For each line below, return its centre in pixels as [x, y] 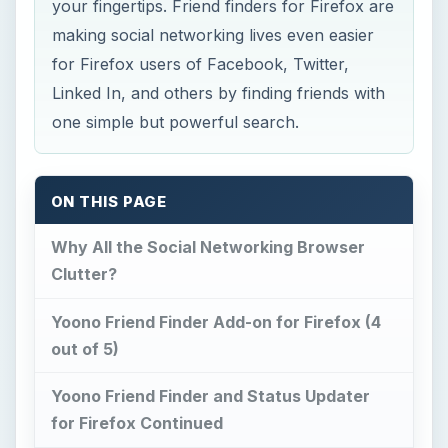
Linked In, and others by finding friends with [219, 92]
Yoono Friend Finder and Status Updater [210, 396]
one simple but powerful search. [176, 121]
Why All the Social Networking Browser [207, 246]
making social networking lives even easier [213, 34]
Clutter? [83, 273]
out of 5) [84, 348]
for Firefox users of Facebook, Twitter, [201, 63]
